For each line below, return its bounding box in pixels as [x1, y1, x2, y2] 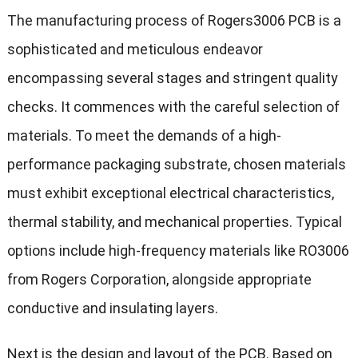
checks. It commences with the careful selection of [6, 98, 340, 116]
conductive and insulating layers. [6, 300, 218, 317]
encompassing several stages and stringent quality [6, 70, 338, 87]
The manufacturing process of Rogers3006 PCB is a [6, 12, 341, 30]
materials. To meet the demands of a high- [6, 127, 281, 145]
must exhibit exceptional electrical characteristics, [6, 185, 334, 202]
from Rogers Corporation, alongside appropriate [6, 271, 312, 288]
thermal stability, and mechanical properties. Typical [6, 213, 342, 231]
